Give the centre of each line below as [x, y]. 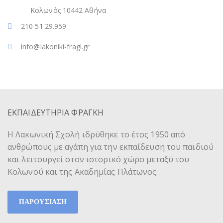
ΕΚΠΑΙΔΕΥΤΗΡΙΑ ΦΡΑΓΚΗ [56, 112]
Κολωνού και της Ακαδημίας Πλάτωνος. [83, 171]
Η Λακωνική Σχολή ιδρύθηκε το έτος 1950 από [97, 134]
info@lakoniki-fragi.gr [56, 46]
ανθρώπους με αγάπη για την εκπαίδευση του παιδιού [111, 147]
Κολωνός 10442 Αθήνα [68, 10]
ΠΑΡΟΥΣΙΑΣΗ [43, 202]
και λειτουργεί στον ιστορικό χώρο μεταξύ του [99, 159]
